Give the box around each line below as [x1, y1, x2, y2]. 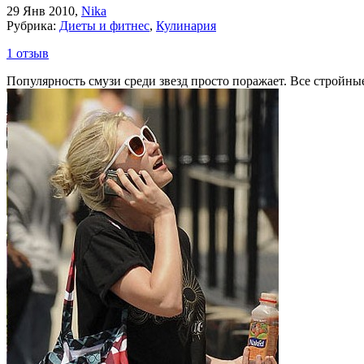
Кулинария [156, 18, 216, 32]
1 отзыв [6, 45, 49, 60]
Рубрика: [6, 18, 59, 32]
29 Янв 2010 [6, 3, 75, 18]
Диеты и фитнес [59, 18, 149, 32]
